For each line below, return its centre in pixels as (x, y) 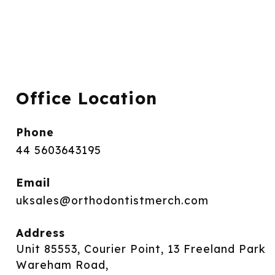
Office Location (86, 99)
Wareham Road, (62, 264)
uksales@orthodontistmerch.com (112, 200)
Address (40, 232)
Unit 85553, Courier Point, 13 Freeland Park (141, 248)
